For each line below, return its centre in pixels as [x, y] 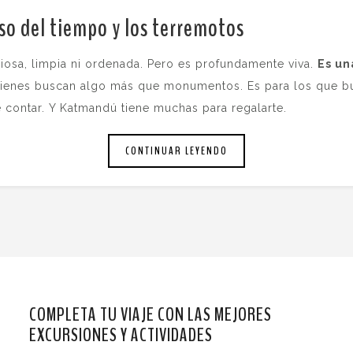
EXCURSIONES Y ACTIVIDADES [121, 335]
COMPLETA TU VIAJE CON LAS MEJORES [150, 315]
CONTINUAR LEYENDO [176, 151]
